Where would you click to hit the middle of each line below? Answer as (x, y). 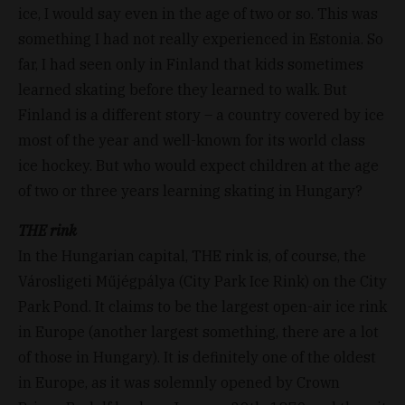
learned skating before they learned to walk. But (183, 89)
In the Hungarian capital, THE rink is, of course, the (192, 255)
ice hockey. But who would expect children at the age (198, 165)
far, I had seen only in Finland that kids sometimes (191, 64)
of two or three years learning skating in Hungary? (190, 190)
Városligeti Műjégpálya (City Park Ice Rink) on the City (202, 281)
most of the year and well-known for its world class (192, 140)
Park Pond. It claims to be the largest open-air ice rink (202, 306)
